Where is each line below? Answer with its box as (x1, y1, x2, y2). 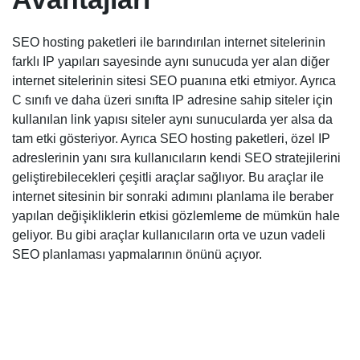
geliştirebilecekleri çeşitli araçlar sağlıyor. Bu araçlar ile (12, 170, 324, 185)
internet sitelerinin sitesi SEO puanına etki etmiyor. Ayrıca (12, 74, 336, 88)
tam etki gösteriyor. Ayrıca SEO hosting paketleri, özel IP (12, 132, 330, 146)
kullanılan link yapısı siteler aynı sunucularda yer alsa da (12, 112, 333, 127)
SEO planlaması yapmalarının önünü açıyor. (12, 247, 262, 262)
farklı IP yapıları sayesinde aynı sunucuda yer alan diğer (12, 55, 329, 69)
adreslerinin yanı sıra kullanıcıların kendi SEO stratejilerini (12, 151, 341, 166)
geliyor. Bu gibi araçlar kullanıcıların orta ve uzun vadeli (12, 228, 325, 243)
